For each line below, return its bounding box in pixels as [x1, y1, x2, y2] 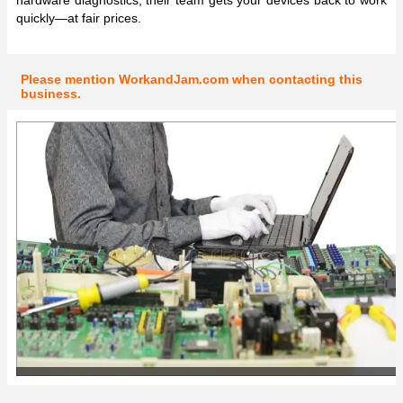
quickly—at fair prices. [16, 10, 141, 25]
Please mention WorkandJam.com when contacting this [21, 71, 363, 86]
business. [21, 85, 81, 101]
